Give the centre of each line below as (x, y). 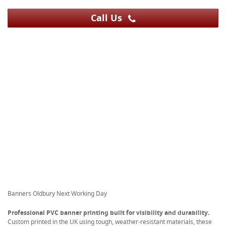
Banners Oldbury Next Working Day (57, 193)
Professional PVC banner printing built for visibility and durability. (108, 212)
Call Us (107, 18)
